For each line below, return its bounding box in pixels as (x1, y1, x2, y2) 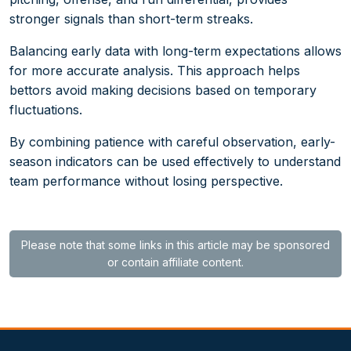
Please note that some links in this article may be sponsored (21, 237, 330, 251)
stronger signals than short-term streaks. (9, 10, 253, 27)
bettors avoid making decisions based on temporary (9, 81, 317, 98)
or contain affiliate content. (107, 255, 244, 269)
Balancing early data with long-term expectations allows (9, 42, 342, 59)
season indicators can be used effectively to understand (9, 153, 341, 169)
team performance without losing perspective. (9, 172, 283, 189)
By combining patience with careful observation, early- (9, 133, 335, 150)
